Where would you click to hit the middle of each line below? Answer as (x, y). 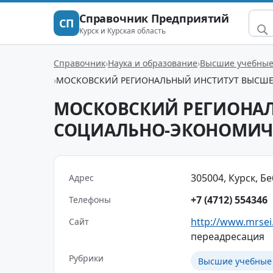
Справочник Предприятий (154, 18)
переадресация (228, 236)
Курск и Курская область (122, 30)
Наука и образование (153, 63)
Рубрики (86, 258)
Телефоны (90, 200)
